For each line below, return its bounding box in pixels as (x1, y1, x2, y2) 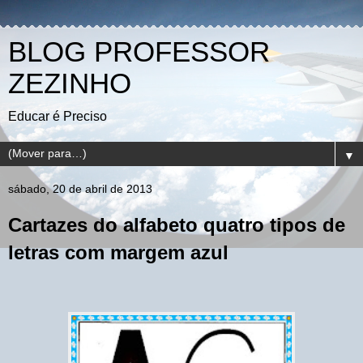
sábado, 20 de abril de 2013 (8, 182, 152, 195)
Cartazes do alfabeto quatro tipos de (8, 214, 345, 236)
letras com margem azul (8, 241, 228, 263)
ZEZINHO (8, 68, 131, 99)
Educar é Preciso (8, 109, 107, 123)
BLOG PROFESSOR (8, 36, 270, 67)
